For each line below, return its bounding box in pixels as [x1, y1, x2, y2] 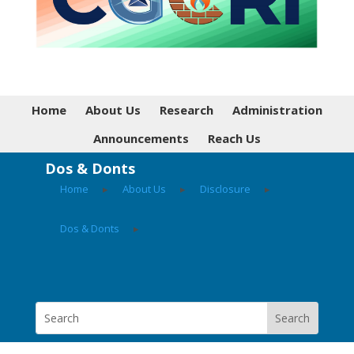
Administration [232, 101, 322, 118]
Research [160, 101, 213, 118]
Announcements [93, 130, 189, 146]
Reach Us [208, 130, 261, 146]
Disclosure [199, 181, 250, 196]
